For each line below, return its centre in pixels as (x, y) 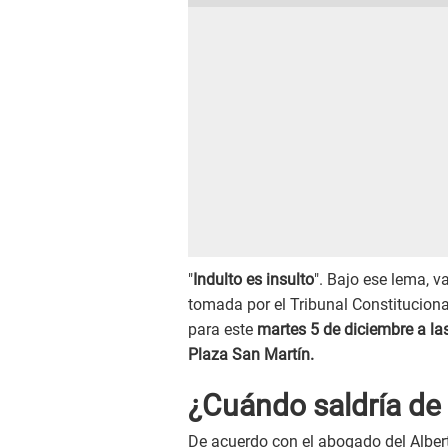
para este (222, 330)
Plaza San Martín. (251, 355)
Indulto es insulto (253, 280)
